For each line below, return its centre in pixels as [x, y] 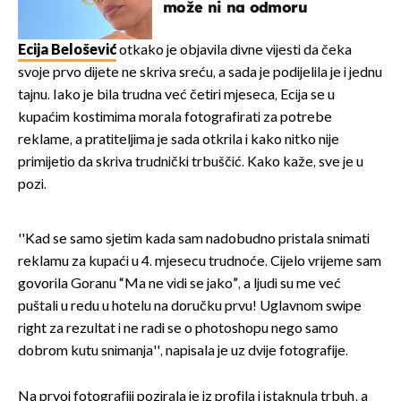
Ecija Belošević [67, 51]
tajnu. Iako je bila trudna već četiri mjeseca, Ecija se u [176, 96]
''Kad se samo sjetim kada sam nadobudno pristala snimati [194, 240]
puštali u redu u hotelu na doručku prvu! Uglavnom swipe [190, 307]
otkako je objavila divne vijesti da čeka [234, 51]
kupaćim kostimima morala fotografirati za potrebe [175, 118]
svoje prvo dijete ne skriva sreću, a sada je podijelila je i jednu [200, 73]
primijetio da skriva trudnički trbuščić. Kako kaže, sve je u [191, 163]
